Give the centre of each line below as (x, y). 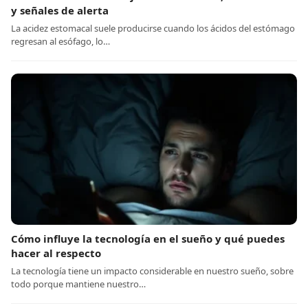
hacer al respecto (56, 253)
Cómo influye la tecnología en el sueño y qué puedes (148, 239)
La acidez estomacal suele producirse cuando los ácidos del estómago (153, 29)
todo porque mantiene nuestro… (78, 284)
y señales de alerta (60, 11)
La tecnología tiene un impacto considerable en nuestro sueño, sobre (152, 271)
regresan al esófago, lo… (60, 42)
